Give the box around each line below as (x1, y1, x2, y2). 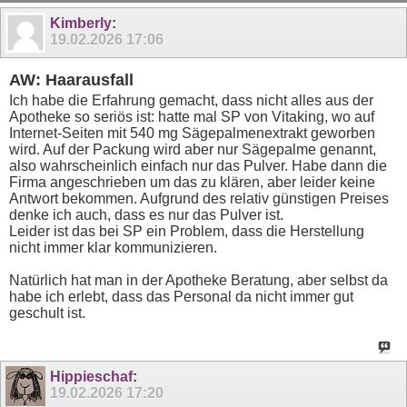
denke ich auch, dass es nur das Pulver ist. (9, 207, 283, 223)
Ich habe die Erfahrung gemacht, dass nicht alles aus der (9, 93, 373, 109)
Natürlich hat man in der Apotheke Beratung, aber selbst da (9, 273, 388, 289)
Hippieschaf (50, 369, 133, 385)
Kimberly (50, 15, 112, 31)
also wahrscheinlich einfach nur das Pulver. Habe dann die (9, 158, 387, 174)
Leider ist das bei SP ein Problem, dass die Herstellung (9, 223, 364, 240)
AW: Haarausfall (9, 70, 134, 89)
